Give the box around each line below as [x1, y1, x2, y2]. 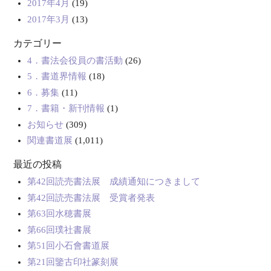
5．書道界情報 [27, 71, 87, 81]
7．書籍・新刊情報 [27, 103, 105, 113]
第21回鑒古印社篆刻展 [27, 256, 119, 267]
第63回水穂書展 [27, 209, 91, 218]
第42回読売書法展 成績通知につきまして [27, 177, 200, 186]
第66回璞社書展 [27, 224, 91, 235]
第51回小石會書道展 [27, 241, 109, 250]
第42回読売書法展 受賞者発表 [27, 192, 155, 203]
